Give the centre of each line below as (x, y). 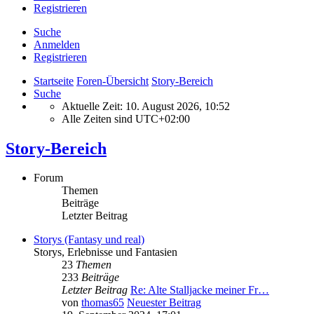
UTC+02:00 (163, 118)
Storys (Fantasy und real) (89, 240)
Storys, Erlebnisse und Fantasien (105, 252)
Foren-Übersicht (112, 81)
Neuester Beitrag (164, 303)
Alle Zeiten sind (98, 118)
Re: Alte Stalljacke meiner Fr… (200, 290)
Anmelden (57, 44)
